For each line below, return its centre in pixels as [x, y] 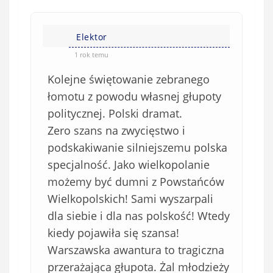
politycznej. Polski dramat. [115, 113]
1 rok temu [91, 54]
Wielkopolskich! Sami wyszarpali [130, 198]
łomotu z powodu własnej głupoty [134, 96]
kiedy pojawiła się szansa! [113, 232]
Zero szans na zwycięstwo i [116, 130]
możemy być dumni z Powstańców [136, 181]
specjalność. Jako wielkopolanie [129, 164]
